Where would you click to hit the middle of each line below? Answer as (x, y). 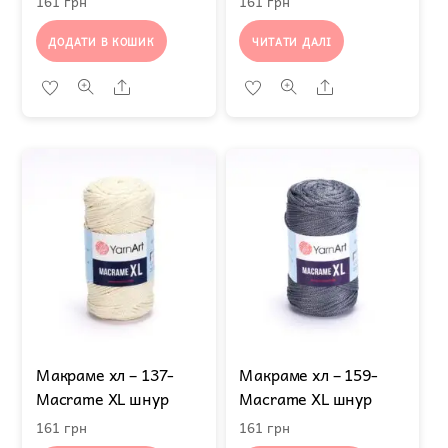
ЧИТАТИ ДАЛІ (291, 41)
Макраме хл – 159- (308, 373)
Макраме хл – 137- (105, 373)
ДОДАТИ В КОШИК (101, 41)
